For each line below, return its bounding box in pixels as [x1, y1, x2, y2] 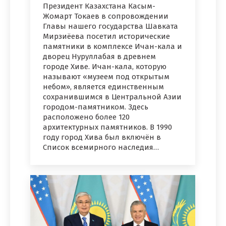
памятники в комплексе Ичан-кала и [43, 42, 182, 51]
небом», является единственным [43, 82, 164, 92]
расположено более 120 [43, 112, 130, 122]
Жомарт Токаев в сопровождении [43, 12, 168, 21]
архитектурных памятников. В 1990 [43, 123, 172, 132]
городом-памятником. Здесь [43, 102, 148, 112]
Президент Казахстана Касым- [43, 2, 155, 11]
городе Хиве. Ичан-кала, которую [43, 62, 166, 72]
